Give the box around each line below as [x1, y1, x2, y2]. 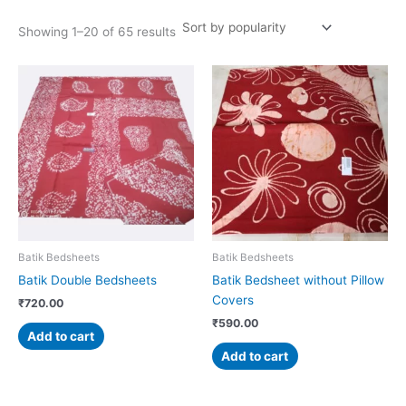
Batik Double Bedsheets [18, 273, 157, 288]
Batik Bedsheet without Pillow [212, 273, 384, 288]
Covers [212, 293, 254, 308]
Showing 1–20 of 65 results [18, 24, 176, 39]
